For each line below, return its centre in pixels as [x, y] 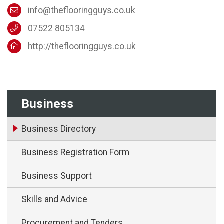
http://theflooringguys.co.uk [82, 46]
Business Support [57, 176]
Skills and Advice [54, 199]
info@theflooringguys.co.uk [81, 10]
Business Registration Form [75, 152]
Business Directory [59, 129]
